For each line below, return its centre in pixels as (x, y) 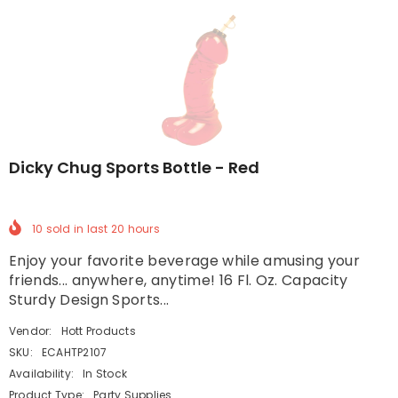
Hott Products (98, 330)
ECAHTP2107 (74, 352)
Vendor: (31, 330)
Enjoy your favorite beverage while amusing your (185, 260)
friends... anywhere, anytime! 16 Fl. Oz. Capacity (179, 280)
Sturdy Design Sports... (89, 299)
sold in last (77, 228)
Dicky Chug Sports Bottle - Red (134, 167)
